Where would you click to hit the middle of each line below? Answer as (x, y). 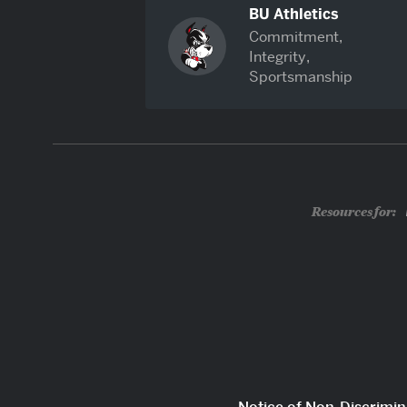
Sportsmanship (301, 76)
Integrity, (280, 56)
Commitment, (296, 36)
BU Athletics (294, 14)
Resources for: (353, 211)
